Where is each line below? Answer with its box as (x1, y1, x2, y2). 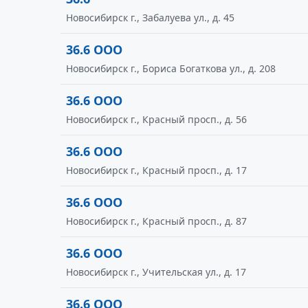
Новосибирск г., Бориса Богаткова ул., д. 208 (66, 62, 276, 75)
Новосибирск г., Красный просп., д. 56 (66, 113, 247, 126)
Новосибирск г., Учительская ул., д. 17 (66, 265, 246, 278)
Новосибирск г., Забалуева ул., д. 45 (66, 11, 234, 24)
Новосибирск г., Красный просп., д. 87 (66, 214, 247, 228)
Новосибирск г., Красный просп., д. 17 (66, 164, 247, 177)
